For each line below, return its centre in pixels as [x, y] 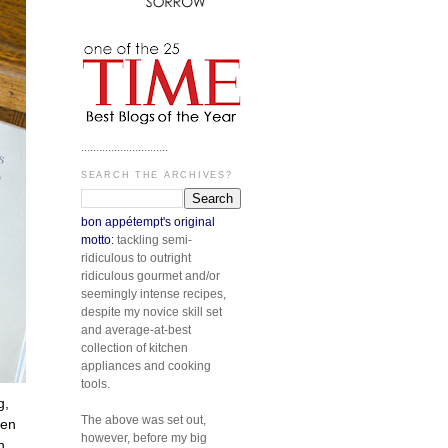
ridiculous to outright [136, 257]
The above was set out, [143, 419]
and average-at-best [136, 329]
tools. [95, 383]
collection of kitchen [134, 347]
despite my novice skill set [151, 311]
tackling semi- [153, 239]
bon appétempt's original [148, 221]
